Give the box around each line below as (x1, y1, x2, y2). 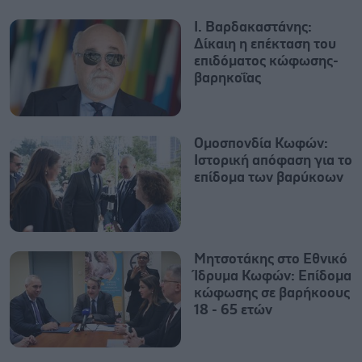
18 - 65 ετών (194, 302, 272, 318)
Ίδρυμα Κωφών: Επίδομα (194, 268, 351, 284)
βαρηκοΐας (194, 71, 261, 86)
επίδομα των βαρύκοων (194, 170, 343, 185)
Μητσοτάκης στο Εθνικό (194, 251, 347, 267)
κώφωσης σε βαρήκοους (194, 285, 350, 301)
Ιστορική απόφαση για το (194, 153, 352, 168)
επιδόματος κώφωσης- (194, 54, 339, 69)
